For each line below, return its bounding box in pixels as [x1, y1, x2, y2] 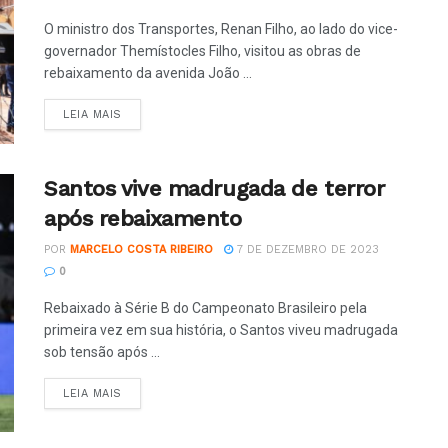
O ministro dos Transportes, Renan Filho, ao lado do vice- [44, 21, 398, 37]
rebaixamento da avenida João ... [44, 65, 252, 81]
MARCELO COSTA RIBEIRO [70, 243, 213, 257]
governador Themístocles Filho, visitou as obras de [44, 43, 361, 59]
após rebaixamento [44, 206, 242, 232]
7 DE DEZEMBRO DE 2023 [233, 243, 379, 257]
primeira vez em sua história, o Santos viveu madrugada [44, 322, 398, 339]
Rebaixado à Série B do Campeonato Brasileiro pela [44, 300, 367, 317]
